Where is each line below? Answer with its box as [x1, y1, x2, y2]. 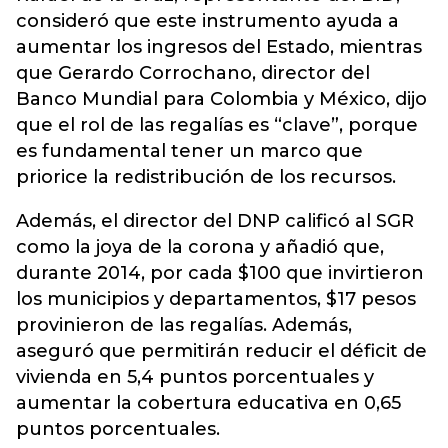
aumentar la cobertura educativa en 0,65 [16, 392, 401, 414]
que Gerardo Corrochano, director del [16, 62, 370, 84]
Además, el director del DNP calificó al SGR [16, 210, 414, 232]
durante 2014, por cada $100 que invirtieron [16, 262, 424, 284]
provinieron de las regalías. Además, [16, 314, 352, 336]
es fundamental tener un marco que [16, 140, 363, 162]
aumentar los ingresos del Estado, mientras [16, 36, 422, 58]
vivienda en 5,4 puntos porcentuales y [16, 366, 374, 388]
